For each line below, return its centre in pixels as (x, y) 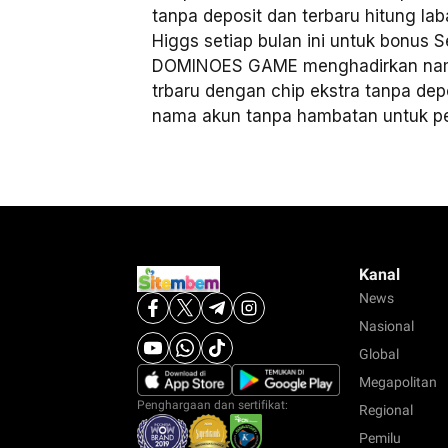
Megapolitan (398, 382)
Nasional (386, 326)
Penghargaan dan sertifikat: (212, 405)
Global (379, 354)
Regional (386, 410)
